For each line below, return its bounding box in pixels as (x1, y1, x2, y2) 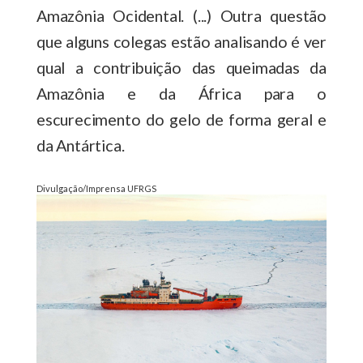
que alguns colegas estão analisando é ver (36, 31, 327, 51)
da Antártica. (36, 135, 131, 155)
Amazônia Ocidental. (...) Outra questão (36, 5, 327, 25)
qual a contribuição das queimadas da (36, 57, 327, 77)
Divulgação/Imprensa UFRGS (36, 182, 156, 194)
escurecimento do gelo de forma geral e (36, 109, 327, 129)
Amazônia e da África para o (36, 83, 327, 103)
